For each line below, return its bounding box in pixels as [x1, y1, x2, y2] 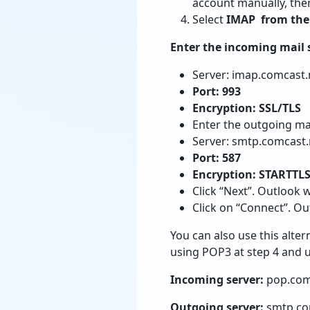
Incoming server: [170, 272, 264, 287]
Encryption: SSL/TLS [192, 100, 301, 116]
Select [192, 12, 226, 27]
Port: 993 [192, 84, 241, 99]
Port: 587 [192, 150, 241, 165]
